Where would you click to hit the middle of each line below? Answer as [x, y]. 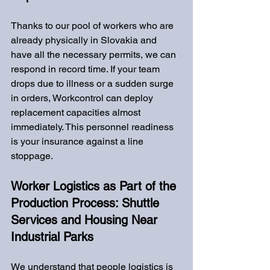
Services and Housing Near [86, 220]
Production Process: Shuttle [87, 203]
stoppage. [32, 156]
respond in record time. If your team [86, 69]
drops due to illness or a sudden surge [93, 83]
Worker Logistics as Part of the [95, 186]
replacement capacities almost [77, 112]
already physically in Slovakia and [85, 40]
